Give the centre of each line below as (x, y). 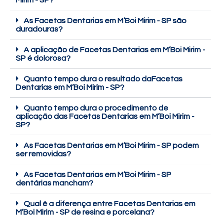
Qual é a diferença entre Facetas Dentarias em (110, 204)
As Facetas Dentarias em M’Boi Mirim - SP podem (111, 146)
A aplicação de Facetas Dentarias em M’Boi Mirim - (114, 50)
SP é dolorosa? (43, 58)
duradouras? (39, 29)
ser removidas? (43, 154)
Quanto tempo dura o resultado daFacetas (103, 79)
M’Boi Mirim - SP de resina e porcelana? (85, 212)
